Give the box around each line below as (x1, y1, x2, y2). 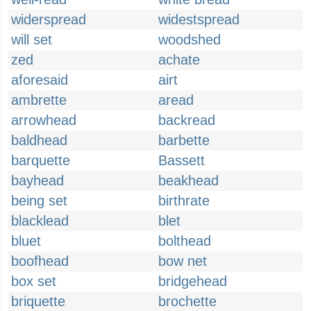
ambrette (11, 92, 67, 108)
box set (11, 274, 56, 289)
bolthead (158, 233, 211, 249)
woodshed (158, 32, 221, 47)
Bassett (158, 153, 205, 168)
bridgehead (158, 274, 227, 289)
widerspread (11, 12, 86, 27)
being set (11, 193, 67, 208)
